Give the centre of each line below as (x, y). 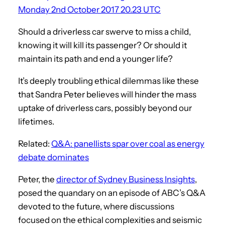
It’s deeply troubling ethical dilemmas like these (108, 81)
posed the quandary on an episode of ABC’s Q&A (112, 193)
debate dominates (53, 157)
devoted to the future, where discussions (96, 206)
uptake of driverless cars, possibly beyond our (105, 108)
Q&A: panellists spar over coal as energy (128, 143)
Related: (35, 143)
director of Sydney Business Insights (126, 179)
